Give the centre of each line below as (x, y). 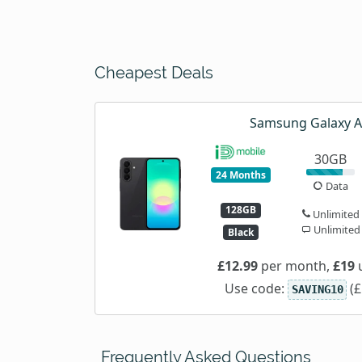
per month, (295, 266)
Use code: (257, 289)
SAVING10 (317, 290)
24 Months (240, 175)
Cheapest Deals (154, 72)
